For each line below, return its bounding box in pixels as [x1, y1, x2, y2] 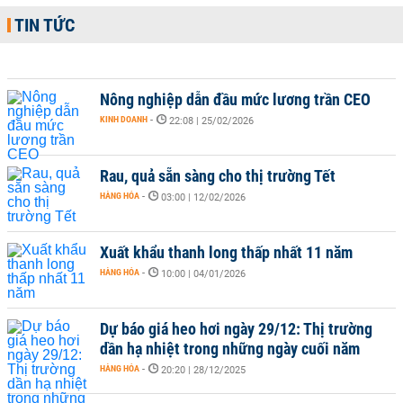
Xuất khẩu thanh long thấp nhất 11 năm [100, 243, 353, 262]
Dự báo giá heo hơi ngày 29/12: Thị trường [100, 319, 372, 338]
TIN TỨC [14, 14, 75, 36]
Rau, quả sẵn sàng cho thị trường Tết [100, 166, 336, 185]
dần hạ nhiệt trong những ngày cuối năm [100, 339, 360, 358]
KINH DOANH [100, 114, 148, 124]
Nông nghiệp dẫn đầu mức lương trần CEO [100, 90, 371, 109]
